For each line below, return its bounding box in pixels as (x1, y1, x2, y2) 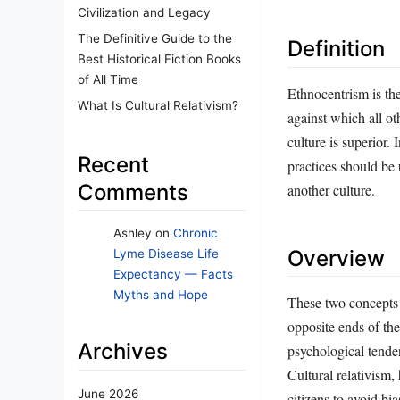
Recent (78, 151, 149, 178)
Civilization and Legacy (78, 4, 211, 20)
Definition (287, 36, 385, 62)
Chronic (173, 226, 218, 241)
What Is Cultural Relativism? (78, 97, 238, 112)
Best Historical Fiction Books (78, 51, 241, 66)
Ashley (113, 226, 152, 241)
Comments (78, 179, 188, 205)
